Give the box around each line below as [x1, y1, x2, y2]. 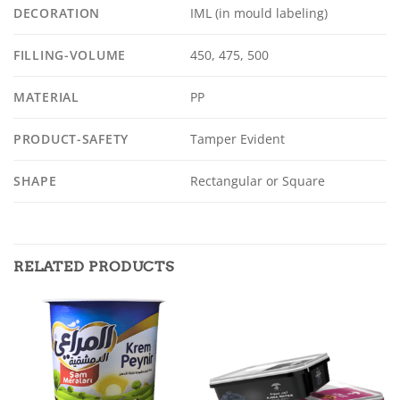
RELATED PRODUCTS [13, 257, 174, 275]
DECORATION [13, 4, 101, 21]
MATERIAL [13, 87, 79, 105]
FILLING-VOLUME [13, 46, 127, 63]
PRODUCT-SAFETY [13, 129, 129, 147]
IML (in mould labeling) [190, 4, 329, 22]
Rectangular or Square [190, 172, 326, 190]
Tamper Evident [190, 130, 286, 148]
